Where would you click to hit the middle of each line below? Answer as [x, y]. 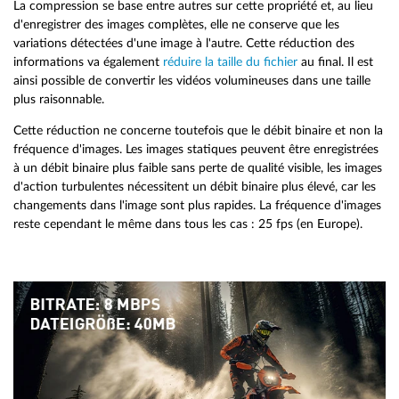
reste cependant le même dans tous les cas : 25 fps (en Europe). [188, 224]
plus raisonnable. [59, 100]
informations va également [88, 62]
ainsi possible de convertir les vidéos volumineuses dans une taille [192, 81]
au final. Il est [335, 62]
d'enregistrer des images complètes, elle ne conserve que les [176, 25]
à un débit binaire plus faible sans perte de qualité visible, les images [198, 167]
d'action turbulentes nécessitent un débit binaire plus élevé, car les [195, 186]
